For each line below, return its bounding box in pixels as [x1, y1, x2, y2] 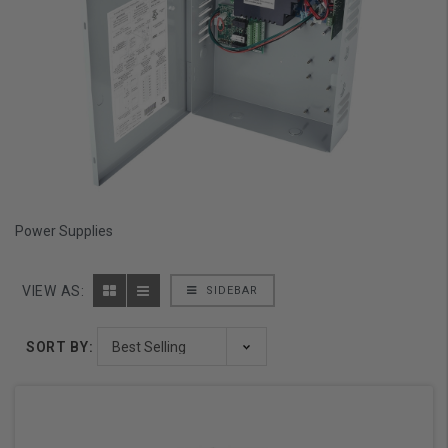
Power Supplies [15, 223, 113, 240]
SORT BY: [25, 338, 94, 355]
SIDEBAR [201, 284, 258, 298]
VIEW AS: [22, 283, 85, 300]
